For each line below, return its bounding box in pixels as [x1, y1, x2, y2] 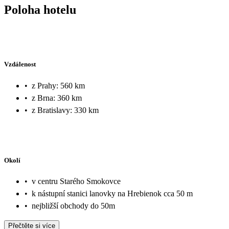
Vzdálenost [4, 60, 36, 68]
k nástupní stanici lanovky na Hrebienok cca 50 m [32, 189, 193, 198]
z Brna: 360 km [32, 93, 82, 102]
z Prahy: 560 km [32, 81, 85, 90]
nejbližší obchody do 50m [32, 201, 115, 211]
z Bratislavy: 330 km [32, 105, 99, 114]
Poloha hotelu [4, 3, 76, 16]
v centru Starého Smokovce [32, 177, 121, 186]
